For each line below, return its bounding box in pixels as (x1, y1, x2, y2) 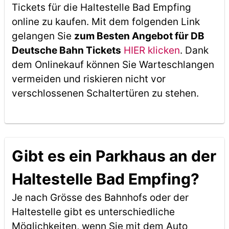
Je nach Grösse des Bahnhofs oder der (11, 192, 189, 203)
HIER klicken (123, 44, 180, 56)
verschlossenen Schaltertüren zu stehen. (11, 87, 199, 99)
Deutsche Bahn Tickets (11, 44, 121, 56)
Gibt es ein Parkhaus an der (11, 147, 216, 165)
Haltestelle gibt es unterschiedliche (11, 206, 175, 218)
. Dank (179, 44, 209, 56)
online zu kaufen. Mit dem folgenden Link (11, 16, 200, 28)
